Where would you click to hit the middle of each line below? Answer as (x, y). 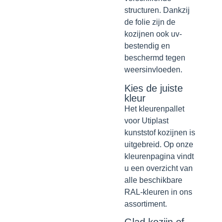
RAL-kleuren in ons (158, 192)
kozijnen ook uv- (153, 34)
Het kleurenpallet (154, 109)
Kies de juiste (153, 88)
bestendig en (147, 46)
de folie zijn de (150, 22)
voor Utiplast (146, 120)
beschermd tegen (155, 58)
